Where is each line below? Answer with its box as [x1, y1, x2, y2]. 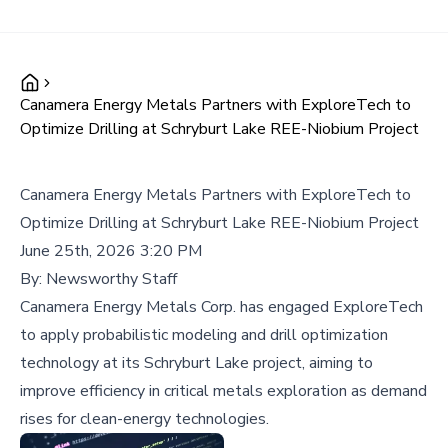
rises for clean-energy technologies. [20, 408, 269, 430]
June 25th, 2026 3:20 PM [20, 240, 202, 262]
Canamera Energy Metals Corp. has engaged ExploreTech [20, 296, 423, 318]
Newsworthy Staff [46, 268, 177, 290]
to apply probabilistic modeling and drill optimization [20, 324, 388, 346]
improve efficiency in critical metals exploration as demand [20, 380, 427, 402]
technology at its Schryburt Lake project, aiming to [20, 352, 373, 374]
